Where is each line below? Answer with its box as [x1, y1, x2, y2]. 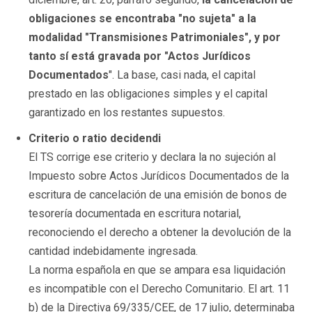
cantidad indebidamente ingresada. [29, 244, 198, 258]
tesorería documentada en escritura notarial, [29, 206, 241, 220]
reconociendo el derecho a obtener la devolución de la [29, 225, 291, 239]
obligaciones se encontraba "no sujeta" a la [29, 11, 256, 25]
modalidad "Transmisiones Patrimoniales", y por [29, 30, 281, 44]
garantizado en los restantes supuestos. [29, 105, 225, 119]
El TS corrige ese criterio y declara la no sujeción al [29, 150, 276, 164]
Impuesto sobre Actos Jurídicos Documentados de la [29, 169, 289, 182]
